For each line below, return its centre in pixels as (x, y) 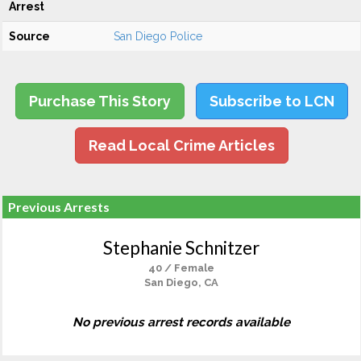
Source (29, 36)
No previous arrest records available (181, 322)
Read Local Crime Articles (181, 145)
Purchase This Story (100, 101)
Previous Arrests (59, 207)
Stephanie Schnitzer (181, 248)
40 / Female (181, 268)
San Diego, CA (181, 282)
